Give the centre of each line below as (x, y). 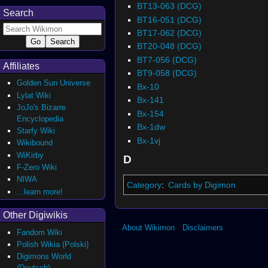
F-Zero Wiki (37, 167)
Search (18, 13)
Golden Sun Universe (54, 83)
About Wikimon (148, 227)
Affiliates (21, 66)
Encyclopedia (40, 118)
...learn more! (40, 191)
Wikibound (35, 143)
